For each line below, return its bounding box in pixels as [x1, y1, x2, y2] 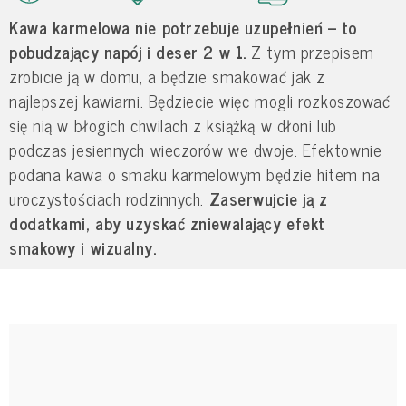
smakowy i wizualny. [9, 234, 157, 262]
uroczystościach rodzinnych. [9, 185, 209, 213]
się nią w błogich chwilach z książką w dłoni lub [9, 111, 337, 140]
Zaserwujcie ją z [208, 185, 328, 213]
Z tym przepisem [246, 38, 374, 66]
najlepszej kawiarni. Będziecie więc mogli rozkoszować [9, 87, 391, 115]
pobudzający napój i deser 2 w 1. [9, 38, 246, 66]
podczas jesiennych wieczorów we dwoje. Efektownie [9, 136, 382, 164]
